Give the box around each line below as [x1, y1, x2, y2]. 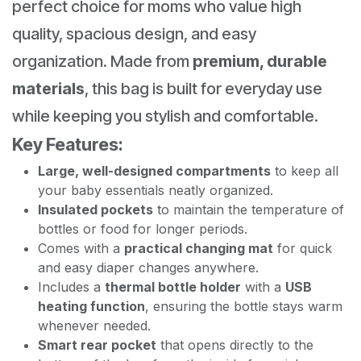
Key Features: [12, 133, 123, 155]
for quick [273, 239, 332, 256]
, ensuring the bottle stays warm [145, 297, 342, 314]
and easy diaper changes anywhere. [38, 259, 259, 276]
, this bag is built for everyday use [85, 78, 322, 98]
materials [12, 78, 85, 98]
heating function [38, 297, 145, 314]
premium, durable [193, 51, 327, 71]
